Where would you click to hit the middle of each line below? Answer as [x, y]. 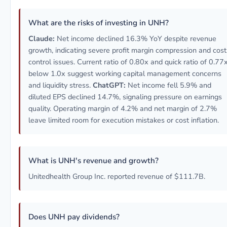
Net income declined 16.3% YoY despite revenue [136, 39]
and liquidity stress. [61, 85]
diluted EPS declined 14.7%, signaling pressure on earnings [125, 97]
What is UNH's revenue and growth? [93, 161]
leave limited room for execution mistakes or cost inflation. [124, 120]
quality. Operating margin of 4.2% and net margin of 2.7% [123, 108]
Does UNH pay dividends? [74, 217]
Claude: [42, 39]
